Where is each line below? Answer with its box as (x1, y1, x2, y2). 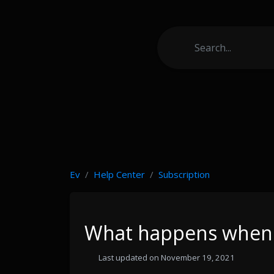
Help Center (94, 168, 145, 180)
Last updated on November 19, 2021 (97, 252, 235, 263)
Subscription (158, 168, 210, 180)
